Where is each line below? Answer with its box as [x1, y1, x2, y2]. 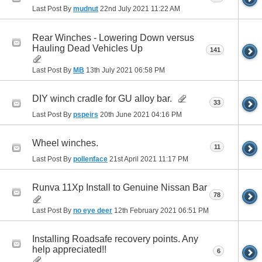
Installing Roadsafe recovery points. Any [32, 233, 198, 244]
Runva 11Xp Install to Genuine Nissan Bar [32, 182, 207, 192]
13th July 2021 [84, 65, 135, 74]
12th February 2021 [112, 206, 178, 215]
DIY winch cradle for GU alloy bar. [32, 93, 172, 104]
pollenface [73, 154, 108, 163]
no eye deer [73, 206, 112, 215]
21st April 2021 [108, 154, 158, 163]
